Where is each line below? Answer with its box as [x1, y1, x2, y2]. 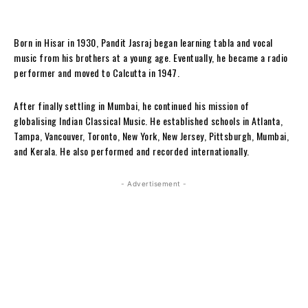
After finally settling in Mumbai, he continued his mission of [14, 98, 250, 113]
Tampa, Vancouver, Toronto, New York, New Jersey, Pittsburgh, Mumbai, [14, 128, 289, 143]
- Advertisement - [121, 179, 187, 188]
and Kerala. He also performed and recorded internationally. [14, 143, 250, 158]
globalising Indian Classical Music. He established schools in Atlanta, [14, 113, 283, 128]
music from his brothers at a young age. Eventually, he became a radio [14, 49, 288, 65]
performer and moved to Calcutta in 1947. [14, 65, 179, 80]
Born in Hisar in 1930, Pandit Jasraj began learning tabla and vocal [14, 34, 273, 49]
